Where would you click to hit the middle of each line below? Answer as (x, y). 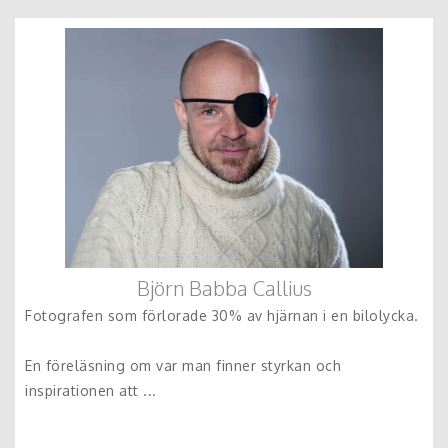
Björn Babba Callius (224, 288)
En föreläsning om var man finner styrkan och (183, 365)
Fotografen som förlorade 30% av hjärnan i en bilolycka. (224, 315)
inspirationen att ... (91, 390)
